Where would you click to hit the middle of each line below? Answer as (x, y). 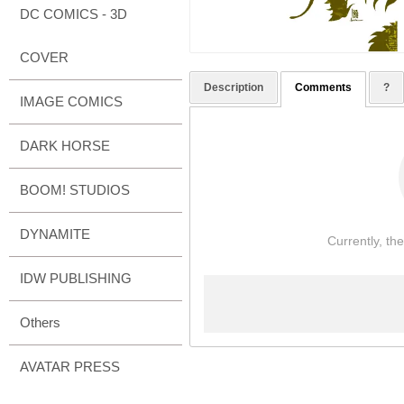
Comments (323, 88)
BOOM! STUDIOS (75, 190)
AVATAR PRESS (70, 367)
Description (233, 88)
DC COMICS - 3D (73, 14)
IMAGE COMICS (71, 101)
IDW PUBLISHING (76, 278)
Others (40, 322)
